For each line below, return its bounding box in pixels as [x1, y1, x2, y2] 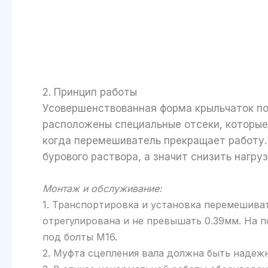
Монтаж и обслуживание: [42, 182, 162, 194]
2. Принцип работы [42, 86, 137, 99]
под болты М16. [42, 230, 117, 243]
